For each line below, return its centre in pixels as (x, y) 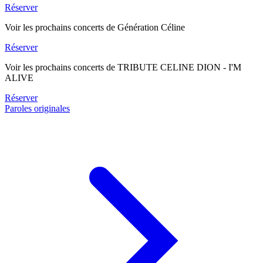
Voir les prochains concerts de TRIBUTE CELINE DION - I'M (123, 67)
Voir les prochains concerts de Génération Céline (95, 27)
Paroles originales (37, 108)
